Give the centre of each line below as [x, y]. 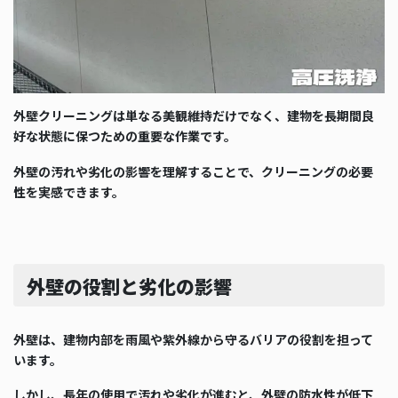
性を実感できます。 [69, 191]
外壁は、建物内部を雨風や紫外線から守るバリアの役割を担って [193, 339]
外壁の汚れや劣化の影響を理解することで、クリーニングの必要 [193, 171]
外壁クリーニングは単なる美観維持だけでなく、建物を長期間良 [194, 115]
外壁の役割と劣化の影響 [129, 286]
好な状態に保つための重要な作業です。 [125, 135]
